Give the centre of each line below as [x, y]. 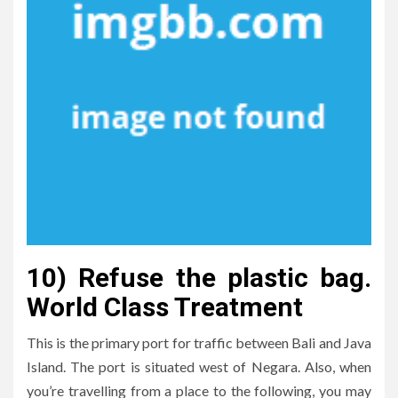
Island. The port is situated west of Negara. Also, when [199, 367]
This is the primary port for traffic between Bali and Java [199, 343]
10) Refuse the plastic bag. [199, 278]
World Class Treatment [165, 307]
